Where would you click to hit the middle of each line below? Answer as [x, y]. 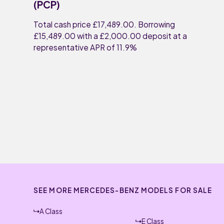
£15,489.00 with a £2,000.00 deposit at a [110, 36]
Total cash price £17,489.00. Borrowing [104, 24]
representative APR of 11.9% [85, 47]
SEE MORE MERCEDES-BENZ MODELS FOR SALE [123, 190]
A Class [51, 211]
